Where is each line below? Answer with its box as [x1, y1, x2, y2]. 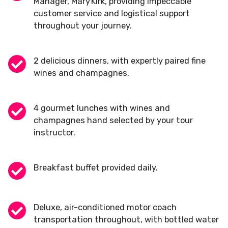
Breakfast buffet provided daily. [34, 162, 158, 173]
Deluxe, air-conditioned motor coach [34, 202, 177, 212]
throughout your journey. [34, 20, 132, 31]
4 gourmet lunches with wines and [34, 103, 170, 113]
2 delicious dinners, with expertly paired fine [34, 55, 206, 66]
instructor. [34, 127, 75, 137]
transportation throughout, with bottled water [34, 214, 219, 224]
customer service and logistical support [34, 8, 190, 18]
